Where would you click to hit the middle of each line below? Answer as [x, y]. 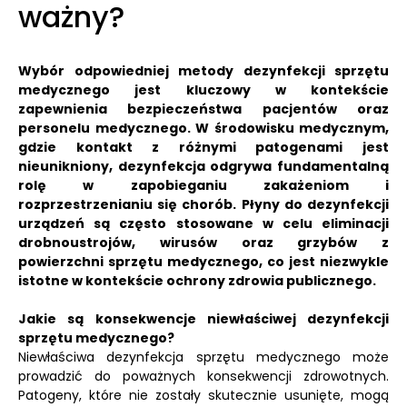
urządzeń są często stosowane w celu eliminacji [203, 223]
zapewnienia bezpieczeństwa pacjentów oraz [203, 109]
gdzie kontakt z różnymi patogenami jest [203, 147]
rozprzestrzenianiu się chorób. [128, 204]
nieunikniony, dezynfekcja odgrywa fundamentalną [203, 166]
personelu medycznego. [104, 128]
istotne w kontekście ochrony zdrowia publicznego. [197, 281]
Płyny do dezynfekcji [313, 204]
